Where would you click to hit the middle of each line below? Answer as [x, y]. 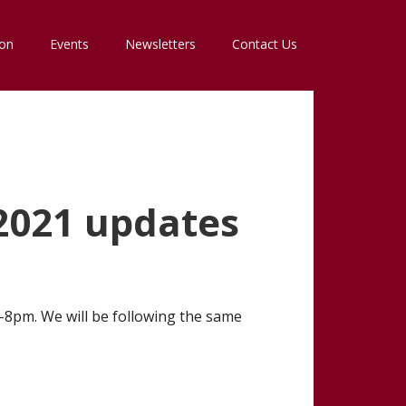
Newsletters [160, 44]
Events [69, 44]
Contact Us [265, 44]
